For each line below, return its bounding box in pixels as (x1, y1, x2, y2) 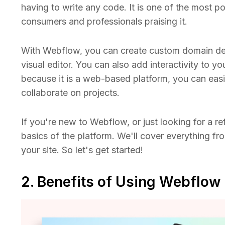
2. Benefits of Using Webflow (21, 173, 221, 190)
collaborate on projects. (21, 87, 120, 98)
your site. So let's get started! (21, 145, 143, 155)
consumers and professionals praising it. (21, 16, 187, 27)
